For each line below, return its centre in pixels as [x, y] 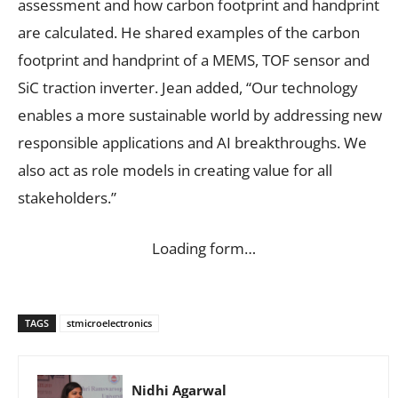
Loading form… [203, 248]
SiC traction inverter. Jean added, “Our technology [188, 87]
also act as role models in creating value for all [175, 170]
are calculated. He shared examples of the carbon [189, 32]
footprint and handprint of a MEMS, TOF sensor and [194, 60]
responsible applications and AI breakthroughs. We [192, 142]
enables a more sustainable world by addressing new [200, 115]
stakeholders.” [67, 197]
